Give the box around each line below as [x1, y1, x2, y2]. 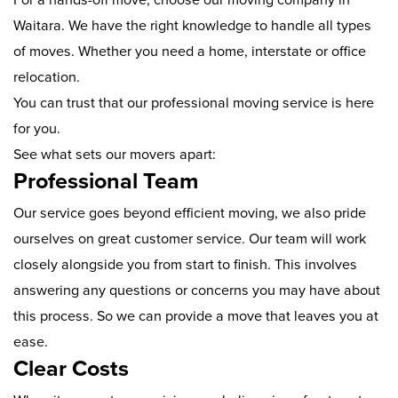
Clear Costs [13, 355, 129, 383]
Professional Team [13, 167, 198, 195]
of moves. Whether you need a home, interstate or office [13, 42, 366, 60]
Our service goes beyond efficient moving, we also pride [13, 204, 366, 223]
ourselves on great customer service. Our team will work [13, 230, 366, 249]
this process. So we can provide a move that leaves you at [13, 307, 378, 326]
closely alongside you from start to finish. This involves [13, 256, 357, 275]
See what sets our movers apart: [13, 145, 216, 163]
